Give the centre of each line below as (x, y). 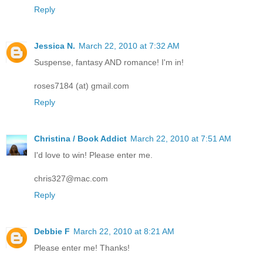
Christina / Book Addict (80, 139)
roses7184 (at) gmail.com (82, 86)
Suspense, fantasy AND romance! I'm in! (109, 63)
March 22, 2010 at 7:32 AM (129, 46)
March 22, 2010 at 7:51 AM (181, 139)
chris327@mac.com (71, 179)
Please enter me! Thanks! (82, 248)
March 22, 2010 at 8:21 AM (124, 232)
